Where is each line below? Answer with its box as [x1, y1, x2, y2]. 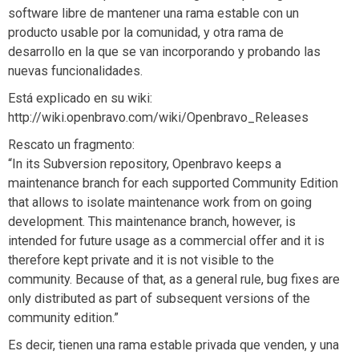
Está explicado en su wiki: [8, 91, 152, 106]
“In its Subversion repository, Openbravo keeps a [8, 156, 281, 171]
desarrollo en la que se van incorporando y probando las [8, 44, 321, 59]
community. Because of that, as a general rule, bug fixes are [8, 272, 340, 287]
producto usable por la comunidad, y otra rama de [8, 25, 284, 40]
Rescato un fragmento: [8, 137, 135, 152]
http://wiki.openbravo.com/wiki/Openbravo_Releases [8, 110, 309, 125]
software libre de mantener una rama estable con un [8, 6, 299, 21]
